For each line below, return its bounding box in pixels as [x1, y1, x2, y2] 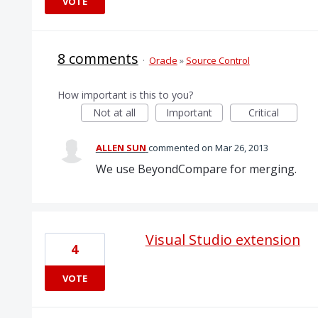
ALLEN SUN [95, 141, 146, 154]
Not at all [93, 106, 136, 119]
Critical [248, 106, 279, 119]
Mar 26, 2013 [214, 141, 268, 154]
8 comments [57, 49, 138, 68]
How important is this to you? [57, 88, 193, 102]
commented [148, 141, 202, 154]
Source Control [185, 54, 250, 67]
